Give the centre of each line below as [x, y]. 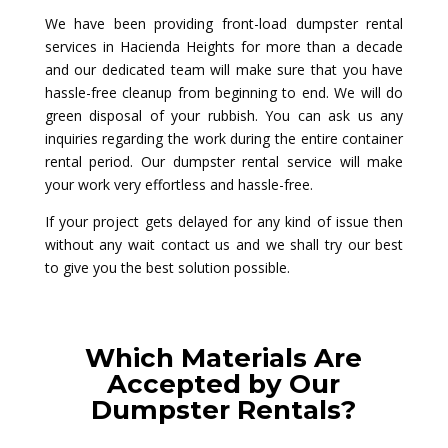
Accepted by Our [224, 383]
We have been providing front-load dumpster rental [224, 23]
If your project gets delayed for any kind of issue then [224, 221]
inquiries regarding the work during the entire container [224, 138]
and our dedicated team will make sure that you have [224, 69]
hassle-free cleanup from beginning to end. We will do [224, 92]
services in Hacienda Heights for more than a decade [224, 46]
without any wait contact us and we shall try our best [224, 244]
